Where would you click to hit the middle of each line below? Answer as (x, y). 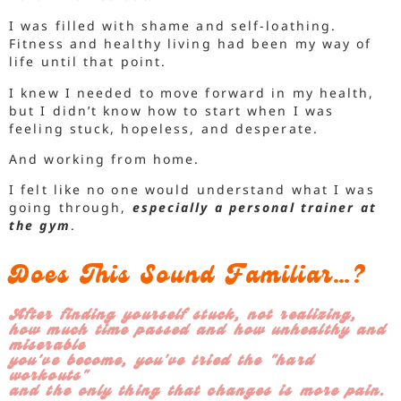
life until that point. (88, 62)
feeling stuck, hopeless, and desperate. (167, 128)
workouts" (48, 377)
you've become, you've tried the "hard (162, 362)
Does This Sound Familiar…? (187, 277)
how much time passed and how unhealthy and (198, 331)
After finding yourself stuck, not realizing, (183, 316)
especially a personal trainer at (254, 208)
